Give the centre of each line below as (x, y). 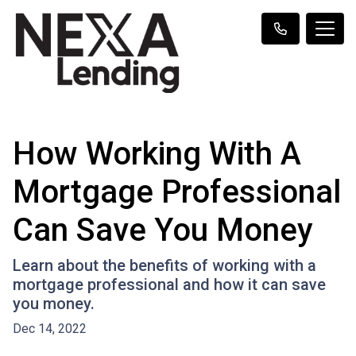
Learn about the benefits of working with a (164, 265)
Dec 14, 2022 (50, 328)
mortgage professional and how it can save (169, 284)
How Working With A (157, 153)
